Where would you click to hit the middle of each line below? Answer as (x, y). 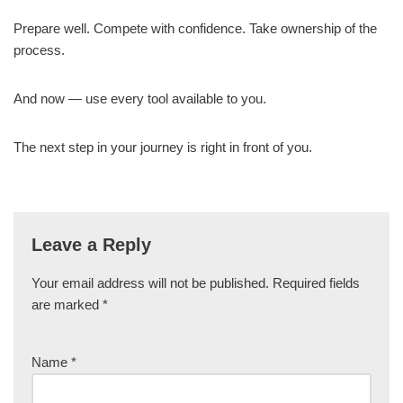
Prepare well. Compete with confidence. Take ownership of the (195, 28)
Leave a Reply (91, 245)
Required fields (316, 283)
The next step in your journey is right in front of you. (163, 147)
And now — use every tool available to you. (140, 99)
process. (39, 50)
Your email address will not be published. (150, 283)
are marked (67, 304)
